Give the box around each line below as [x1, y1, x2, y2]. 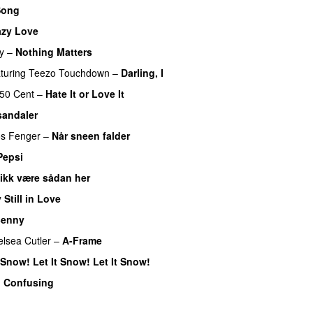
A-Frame [62, 233, 102, 247]
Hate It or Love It [45, 86, 124, 101]
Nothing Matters [15, 44, 92, 59]
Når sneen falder [52, 128, 130, 143]
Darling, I [121, 65, 163, 80]
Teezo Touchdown [29, 65, 110, 80]
